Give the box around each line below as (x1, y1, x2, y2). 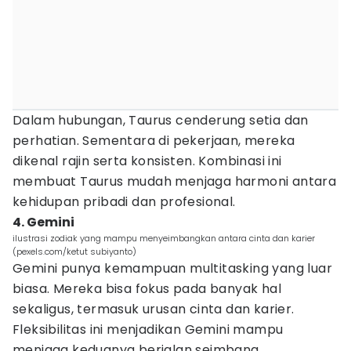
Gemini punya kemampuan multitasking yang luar (13, 259, 332, 277)
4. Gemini (13, 213, 74, 231)
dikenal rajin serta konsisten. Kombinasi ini (13, 152, 282, 170)
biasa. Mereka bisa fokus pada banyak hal (13, 280, 281, 298)
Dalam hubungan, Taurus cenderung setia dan (13, 111, 309, 129)
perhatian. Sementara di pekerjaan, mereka (13, 132, 295, 150)
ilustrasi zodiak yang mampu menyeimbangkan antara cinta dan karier (13, 232, 315, 244)
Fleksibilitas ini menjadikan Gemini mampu (13, 320, 284, 338)
